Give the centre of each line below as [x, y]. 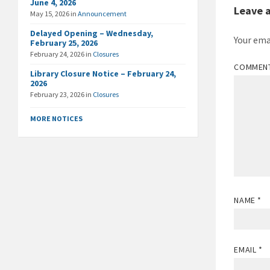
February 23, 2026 [58, 94]
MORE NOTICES [56, 118]
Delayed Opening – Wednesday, [92, 33]
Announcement [102, 14]
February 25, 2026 [64, 43]
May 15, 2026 [50, 14]
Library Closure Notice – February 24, [103, 74]
